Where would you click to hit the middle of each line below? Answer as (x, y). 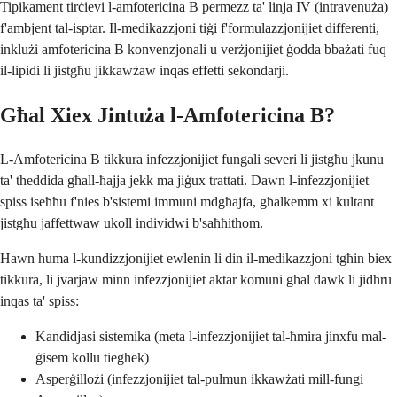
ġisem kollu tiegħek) (92, 357)
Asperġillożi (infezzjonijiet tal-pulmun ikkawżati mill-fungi (199, 378)
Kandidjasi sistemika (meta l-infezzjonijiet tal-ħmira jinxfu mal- (211, 336)
